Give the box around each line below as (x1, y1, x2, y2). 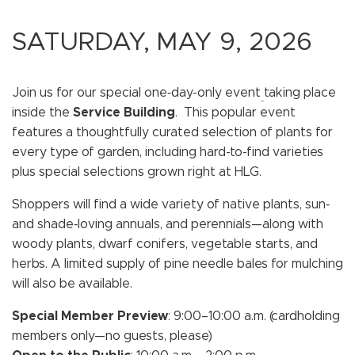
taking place (264, 86, 336, 99)
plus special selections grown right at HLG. (12, 166, 261, 178)
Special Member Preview (12, 310, 168, 323)
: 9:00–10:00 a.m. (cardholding (168, 310, 340, 323)
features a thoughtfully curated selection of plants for (12, 126, 333, 139)
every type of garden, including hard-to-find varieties (12, 146, 323, 158)
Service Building (73, 106, 175, 119)
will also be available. (12, 277, 132, 290)
